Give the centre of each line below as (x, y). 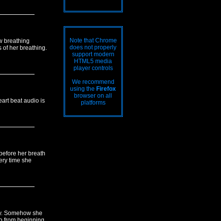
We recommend (93, 82)
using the (83, 89)
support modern (93, 54)
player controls (93, 68)
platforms (93, 103)
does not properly (93, 47)
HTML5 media (93, 61)
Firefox (106, 89)
